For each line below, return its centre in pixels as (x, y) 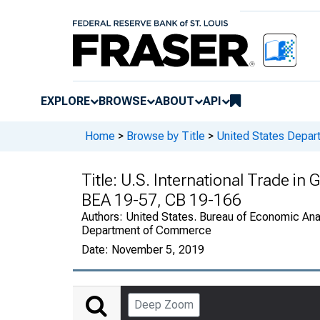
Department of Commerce (146, 230)
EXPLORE (65, 101)
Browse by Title (166, 136)
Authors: (104, 216)
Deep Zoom (164, 304)
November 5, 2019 (158, 249)
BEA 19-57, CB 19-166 (161, 200)
